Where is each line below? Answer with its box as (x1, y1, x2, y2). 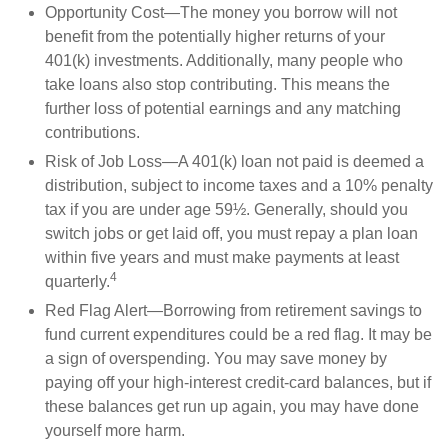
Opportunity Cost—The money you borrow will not (45, 3, 397, 21)
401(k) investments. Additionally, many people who (45, 51, 403, 69)
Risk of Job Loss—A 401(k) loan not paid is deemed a (45, 152, 424, 170)
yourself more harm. (45, 421, 185, 439)
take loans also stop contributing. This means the (45, 75, 390, 93)
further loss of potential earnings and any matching (45, 99, 401, 117)
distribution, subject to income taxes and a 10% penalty (45, 176, 433, 194)
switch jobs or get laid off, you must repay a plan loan (45, 224, 418, 242)
